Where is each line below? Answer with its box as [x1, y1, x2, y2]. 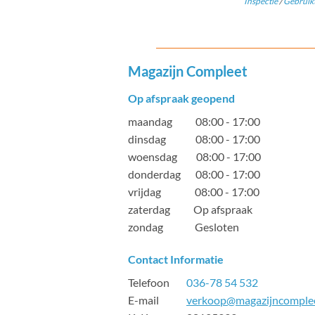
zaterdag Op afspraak [128, 202, 252, 217]
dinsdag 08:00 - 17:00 [128, 132, 260, 146]
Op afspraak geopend [128, 91, 235, 105]
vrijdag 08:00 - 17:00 [128, 185, 259, 199]
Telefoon [128, 276, 186, 290]
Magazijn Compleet [128, 63, 247, 80]
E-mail [128, 293, 186, 307]
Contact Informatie [128, 252, 224, 266]
